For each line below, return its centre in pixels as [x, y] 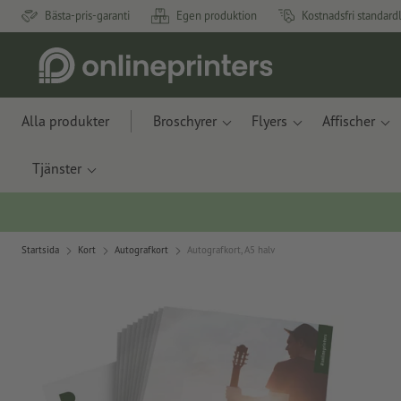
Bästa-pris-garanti [87, 16]
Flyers [269, 121]
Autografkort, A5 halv [231, 249]
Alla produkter [65, 121]
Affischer [349, 121]
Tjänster [57, 168]
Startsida [40, 249]
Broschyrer [185, 121]
